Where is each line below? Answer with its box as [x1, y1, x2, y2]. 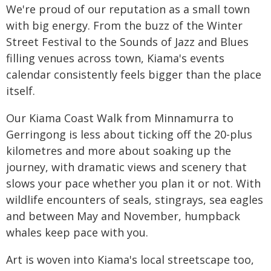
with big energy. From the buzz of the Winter [6, 18, 243, 33]
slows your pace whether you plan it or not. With [6, 176, 261, 191]
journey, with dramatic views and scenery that [6, 160, 247, 175]
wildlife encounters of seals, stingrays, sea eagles [6, 192, 263, 207]
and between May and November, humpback [6, 209, 240, 224]
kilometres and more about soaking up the [6, 143, 231, 158]
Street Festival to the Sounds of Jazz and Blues [6, 34, 249, 50]
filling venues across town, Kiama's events [6, 51, 224, 66]
